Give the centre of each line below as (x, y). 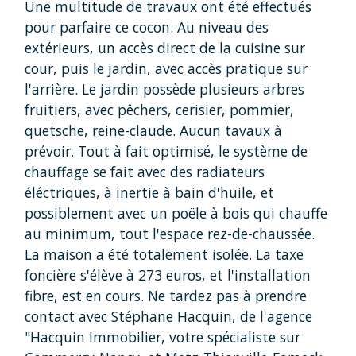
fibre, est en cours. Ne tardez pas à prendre (166, 295)
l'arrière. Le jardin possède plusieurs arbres (164, 89)
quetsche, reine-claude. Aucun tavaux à (153, 130)
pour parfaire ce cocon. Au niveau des (147, 27)
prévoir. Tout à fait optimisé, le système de (166, 151)
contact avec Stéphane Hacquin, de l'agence (168, 316)
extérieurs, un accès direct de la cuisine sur (165, 47)
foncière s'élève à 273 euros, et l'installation (168, 275)
